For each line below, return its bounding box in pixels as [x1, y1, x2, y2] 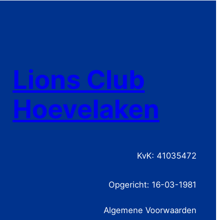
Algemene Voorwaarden [103, 205, 196, 216]
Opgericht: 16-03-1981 [108, 180, 196, 190]
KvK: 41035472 [137, 150, 196, 161]
